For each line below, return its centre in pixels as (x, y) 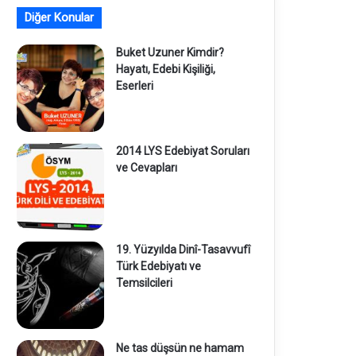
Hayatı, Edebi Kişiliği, (165, 69)
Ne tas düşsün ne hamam (180, 348)
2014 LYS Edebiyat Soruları (182, 151)
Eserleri (134, 85)
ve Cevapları (146, 167)
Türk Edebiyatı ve (158, 266)
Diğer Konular (59, 17)
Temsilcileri (144, 282)
